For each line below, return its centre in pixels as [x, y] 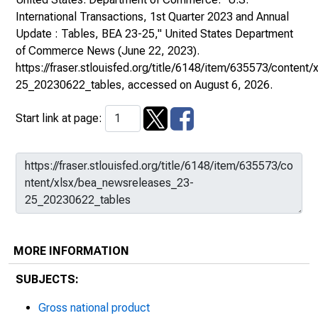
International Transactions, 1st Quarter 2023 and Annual [152, 17]
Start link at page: [60, 118]
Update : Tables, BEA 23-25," [90, 34]
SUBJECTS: [47, 279]
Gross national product [94, 308]
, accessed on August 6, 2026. [197, 85]
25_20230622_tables [68, 85]
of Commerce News [65, 51]
